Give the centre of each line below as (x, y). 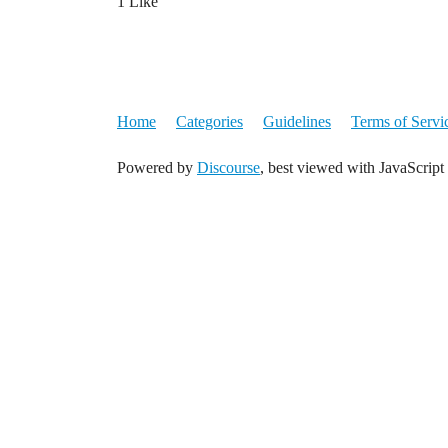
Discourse (228, 167)
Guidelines (297, 121)
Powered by (157, 167)
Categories (209, 121)
